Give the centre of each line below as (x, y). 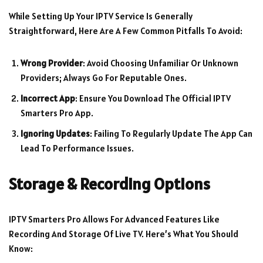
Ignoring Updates (55, 134)
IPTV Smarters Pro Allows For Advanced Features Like (114, 220)
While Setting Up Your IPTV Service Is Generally (101, 16)
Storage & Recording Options (109, 184)
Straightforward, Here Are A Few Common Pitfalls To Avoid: (126, 31)
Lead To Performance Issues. (77, 149)
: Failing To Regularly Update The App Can (171, 134)
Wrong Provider (52, 63)
